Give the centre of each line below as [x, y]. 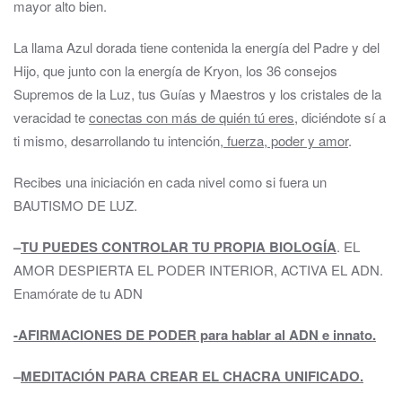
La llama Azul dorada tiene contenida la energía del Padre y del [197, 47]
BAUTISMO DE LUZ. [75, 205]
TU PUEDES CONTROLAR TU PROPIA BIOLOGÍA [179, 247]
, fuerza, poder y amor [284, 140]
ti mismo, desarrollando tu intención [117, 140]
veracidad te [51, 117]
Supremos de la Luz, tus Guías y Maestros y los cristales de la [197, 94]
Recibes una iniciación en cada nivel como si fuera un [170, 182]
